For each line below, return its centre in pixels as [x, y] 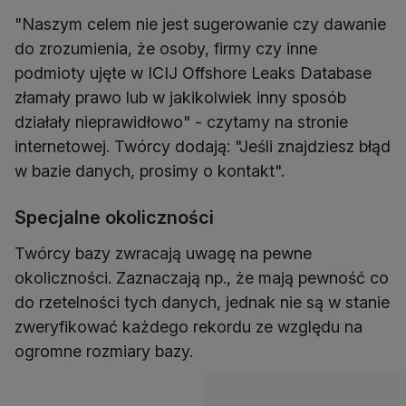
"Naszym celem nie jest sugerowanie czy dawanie [200, 24]
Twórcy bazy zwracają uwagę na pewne [163, 254]
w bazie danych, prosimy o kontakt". [150, 171]
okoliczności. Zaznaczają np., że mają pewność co [202, 278]
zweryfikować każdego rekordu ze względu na [188, 327]
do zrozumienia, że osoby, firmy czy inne [166, 49]
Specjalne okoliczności [114, 218]
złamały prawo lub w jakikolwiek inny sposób [180, 98]
